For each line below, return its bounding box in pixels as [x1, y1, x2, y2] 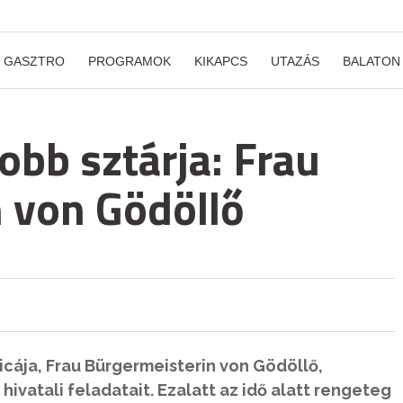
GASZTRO [4, 54, 65, 68]
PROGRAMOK [88, 54, 171, 68]
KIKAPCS [194, 54, 247, 68]
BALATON [343, 54, 400, 68]
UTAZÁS [271, 54, 319, 68]
